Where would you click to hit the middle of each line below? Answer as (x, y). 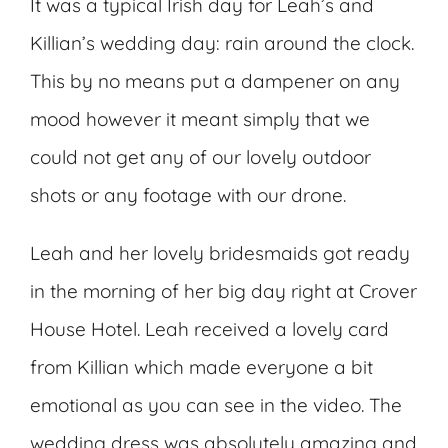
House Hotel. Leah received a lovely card (209, 329)
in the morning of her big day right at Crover (223, 291)
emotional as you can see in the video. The (216, 405)
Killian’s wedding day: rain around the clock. (222, 43)
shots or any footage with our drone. (188, 195)
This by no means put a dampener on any (215, 81)
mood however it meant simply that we (200, 119)
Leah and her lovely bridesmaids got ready (220, 253)
